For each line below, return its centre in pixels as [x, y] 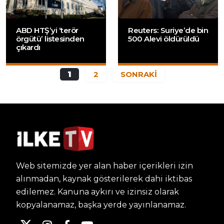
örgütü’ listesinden [50, 39]
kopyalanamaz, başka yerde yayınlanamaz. [101, 204]
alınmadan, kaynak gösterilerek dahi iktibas [104, 178]
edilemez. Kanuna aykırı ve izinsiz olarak [97, 191]
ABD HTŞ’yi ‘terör [47, 30]
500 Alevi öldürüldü [164, 39]
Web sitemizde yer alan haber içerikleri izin [104, 165]
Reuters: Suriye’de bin [168, 30]
